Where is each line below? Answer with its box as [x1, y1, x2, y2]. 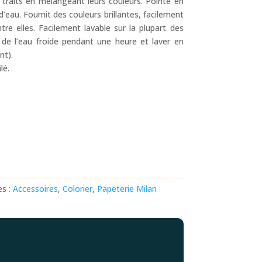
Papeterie [97, 183, 135, 194]
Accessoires [13, 183, 58, 194]
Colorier [63, 183, 93, 194]
